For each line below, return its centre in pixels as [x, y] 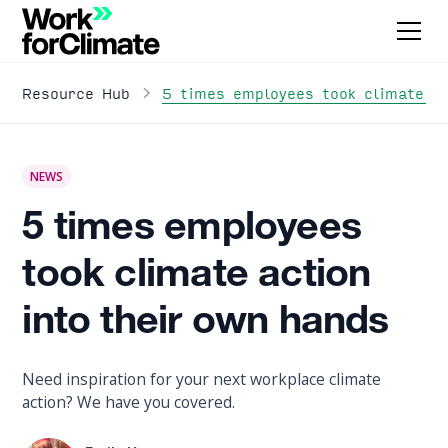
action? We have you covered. [129, 402]
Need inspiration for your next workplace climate [202, 379]
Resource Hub [76, 93]
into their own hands [205, 325]
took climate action [196, 278]
